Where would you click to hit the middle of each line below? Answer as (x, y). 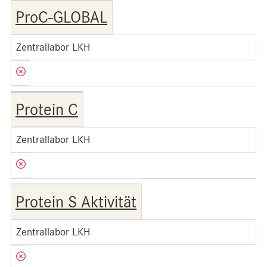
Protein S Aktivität (76, 202)
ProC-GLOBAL (61, 17)
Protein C (47, 110)
